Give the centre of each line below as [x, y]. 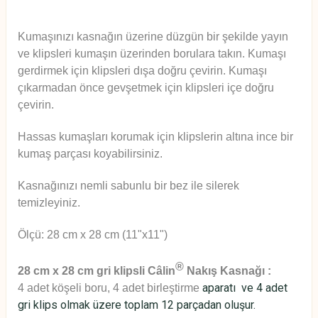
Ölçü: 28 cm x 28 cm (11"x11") [93, 234]
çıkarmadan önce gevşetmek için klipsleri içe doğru [146, 87]
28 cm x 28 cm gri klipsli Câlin [97, 270]
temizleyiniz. [49, 202]
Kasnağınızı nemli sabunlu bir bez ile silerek [128, 185]
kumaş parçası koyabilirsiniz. [90, 153]
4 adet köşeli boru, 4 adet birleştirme [110, 287]
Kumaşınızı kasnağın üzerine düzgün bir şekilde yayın [153, 36]
